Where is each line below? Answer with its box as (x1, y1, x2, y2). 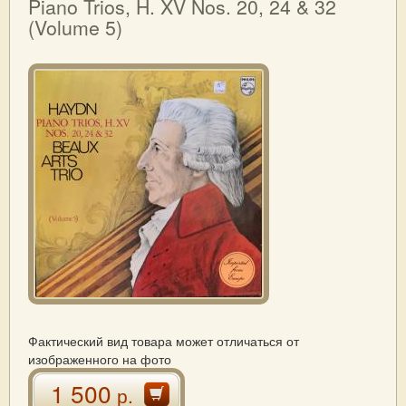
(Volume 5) (28, 14, 122, 41)
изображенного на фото (28, 350, 171, 368)
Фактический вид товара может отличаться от (28, 332, 299, 350)
